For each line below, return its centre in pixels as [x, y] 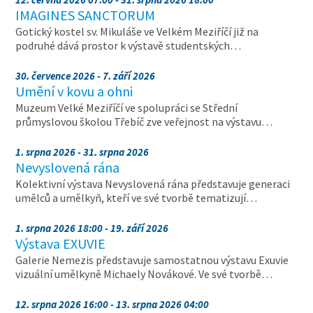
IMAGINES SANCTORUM [86, 15]
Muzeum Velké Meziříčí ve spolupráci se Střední [127, 108]
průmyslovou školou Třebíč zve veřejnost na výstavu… [144, 122]
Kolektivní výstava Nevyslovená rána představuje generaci [153, 184]
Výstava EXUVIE [61, 243]
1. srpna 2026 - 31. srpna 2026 [82, 152]
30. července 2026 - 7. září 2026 [86, 76]
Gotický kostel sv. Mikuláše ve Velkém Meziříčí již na [137, 31]
